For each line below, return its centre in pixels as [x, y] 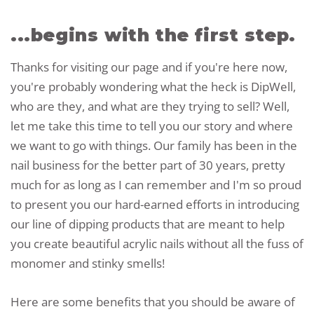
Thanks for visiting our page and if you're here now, [149, 67]
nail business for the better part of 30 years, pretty [148, 165]
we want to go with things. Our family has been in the [154, 145]
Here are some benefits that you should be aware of [153, 302]
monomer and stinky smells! [88, 263]
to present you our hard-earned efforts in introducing [155, 204]
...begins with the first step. [153, 35]
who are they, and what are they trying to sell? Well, [150, 106]
